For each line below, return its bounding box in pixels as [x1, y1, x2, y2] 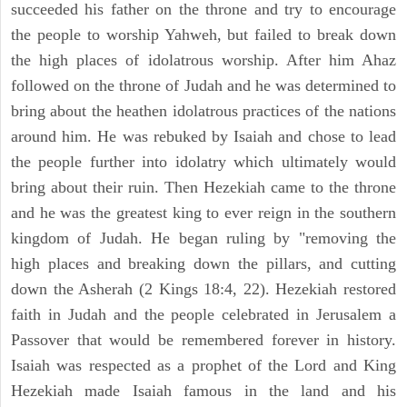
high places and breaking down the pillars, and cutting [11, 254, 396, 273]
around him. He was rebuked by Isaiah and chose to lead [11, 127, 396, 146]
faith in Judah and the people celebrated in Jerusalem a [11, 305, 396, 324]
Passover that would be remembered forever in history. [11, 331, 396, 350]
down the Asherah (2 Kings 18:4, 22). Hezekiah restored [11, 280, 396, 299]
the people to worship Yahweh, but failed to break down [11, 25, 396, 45]
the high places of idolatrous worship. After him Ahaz [11, 51, 396, 70]
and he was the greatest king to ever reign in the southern [11, 203, 396, 223]
